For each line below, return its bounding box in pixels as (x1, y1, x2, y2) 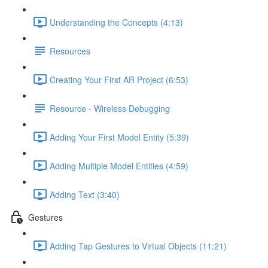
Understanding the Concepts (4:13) (50, 16, 183, 28)
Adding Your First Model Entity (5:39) (50, 130, 189, 143)
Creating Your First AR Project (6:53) (50, 73, 188, 86)
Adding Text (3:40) (50, 188, 120, 200)
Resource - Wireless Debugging (50, 102, 170, 114)
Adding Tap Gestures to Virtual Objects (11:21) (50, 239, 227, 252)
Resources (50, 44, 90, 57)
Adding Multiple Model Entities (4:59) (50, 159, 188, 172)
